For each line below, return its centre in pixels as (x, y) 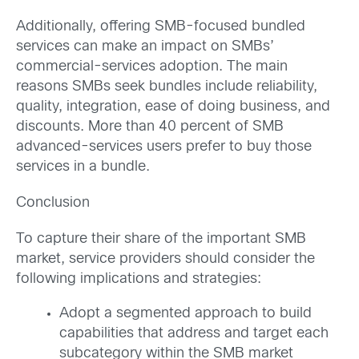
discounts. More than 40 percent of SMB (150, 127)
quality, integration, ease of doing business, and (173, 107)
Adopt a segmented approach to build (186, 314)
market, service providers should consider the (165, 260)
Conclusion (53, 203)
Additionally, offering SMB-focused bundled (161, 26)
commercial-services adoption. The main (152, 67)
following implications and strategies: (139, 280)
